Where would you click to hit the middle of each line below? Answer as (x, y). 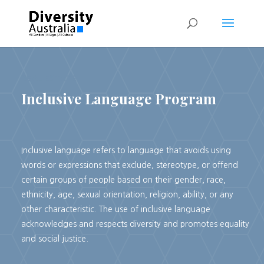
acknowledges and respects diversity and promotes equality (135, 224)
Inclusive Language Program (118, 98)
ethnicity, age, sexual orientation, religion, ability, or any (127, 194)
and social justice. (55, 238)
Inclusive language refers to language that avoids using (126, 150)
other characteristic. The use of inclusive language (115, 209)
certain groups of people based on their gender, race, (123, 179)
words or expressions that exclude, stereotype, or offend (129, 165)
